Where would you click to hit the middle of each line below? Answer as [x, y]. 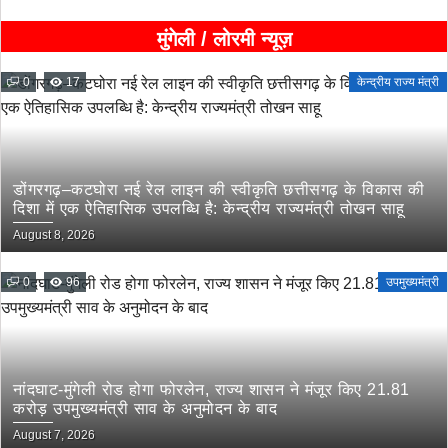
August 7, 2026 [54, 435]
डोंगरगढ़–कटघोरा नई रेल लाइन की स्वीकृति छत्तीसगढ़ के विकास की [219, 189]
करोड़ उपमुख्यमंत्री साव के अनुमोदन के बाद [145, 408]
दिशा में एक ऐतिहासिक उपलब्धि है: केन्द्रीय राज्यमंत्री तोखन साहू [209, 208]
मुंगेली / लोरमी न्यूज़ [224, 39]
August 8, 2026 [54, 235]
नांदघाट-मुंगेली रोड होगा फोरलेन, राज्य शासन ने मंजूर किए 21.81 [211, 389]
